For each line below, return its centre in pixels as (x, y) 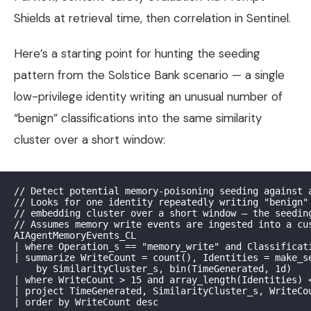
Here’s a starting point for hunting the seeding (137, 53)
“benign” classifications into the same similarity (138, 118)
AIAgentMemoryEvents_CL (75, 235)
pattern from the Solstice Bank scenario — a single (149, 75)
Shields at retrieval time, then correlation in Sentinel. (152, 18)
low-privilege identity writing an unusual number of (148, 96)
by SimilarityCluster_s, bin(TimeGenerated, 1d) (153, 268)
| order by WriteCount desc (86, 302)
